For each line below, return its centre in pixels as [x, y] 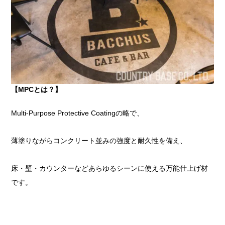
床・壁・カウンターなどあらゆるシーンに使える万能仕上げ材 [110, 168]
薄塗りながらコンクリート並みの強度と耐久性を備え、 [99, 140]
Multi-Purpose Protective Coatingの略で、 [78, 113]
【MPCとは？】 [37, 89]
